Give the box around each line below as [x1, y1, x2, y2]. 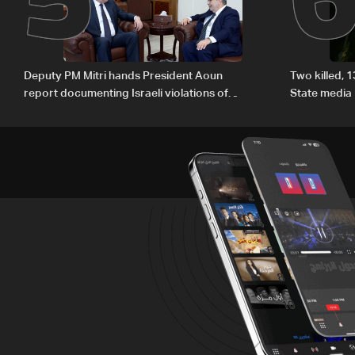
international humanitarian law [24, 105, 178, 117]
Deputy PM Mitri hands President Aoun [24, 71, 223, 82]
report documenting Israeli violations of [24, 88, 228, 100]
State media [290, 88, 352, 100]
